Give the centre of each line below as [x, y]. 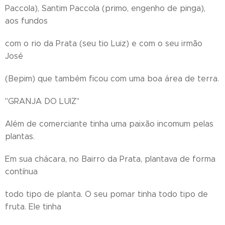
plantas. [20, 136]
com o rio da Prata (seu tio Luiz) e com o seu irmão [104, 43]
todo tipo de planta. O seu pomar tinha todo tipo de [106, 194]
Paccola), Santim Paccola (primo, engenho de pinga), [105, 8]
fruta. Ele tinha [33, 207]
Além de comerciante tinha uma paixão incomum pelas [109, 124]
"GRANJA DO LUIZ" [42, 101]
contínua [21, 172]
